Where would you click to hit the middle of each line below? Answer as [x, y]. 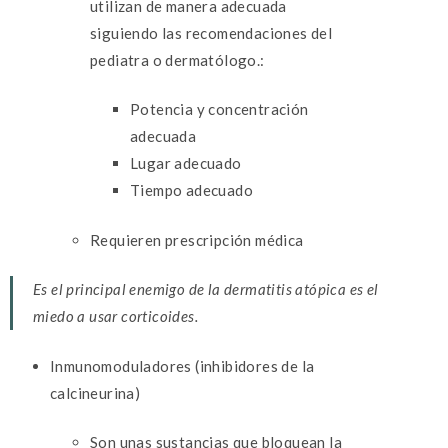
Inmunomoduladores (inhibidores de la [182, 365]
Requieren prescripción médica [197, 239]
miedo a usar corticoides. [117, 316]
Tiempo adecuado [191, 190]
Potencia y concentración [219, 109]
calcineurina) [95, 392]
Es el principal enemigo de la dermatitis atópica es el [206, 289]
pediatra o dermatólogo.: [177, 59]
